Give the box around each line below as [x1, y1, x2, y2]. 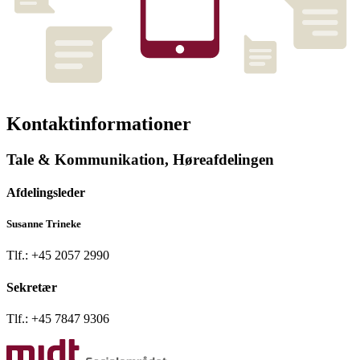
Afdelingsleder [6, 185, 85, 199]
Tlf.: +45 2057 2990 [6, 248, 109, 263]
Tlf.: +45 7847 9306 [6, 311, 109, 325]
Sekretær [6, 280, 57, 294]
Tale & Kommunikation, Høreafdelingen [6, 150, 274, 168]
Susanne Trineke [6, 218, 81, 231]
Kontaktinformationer [6, 112, 191, 134]
